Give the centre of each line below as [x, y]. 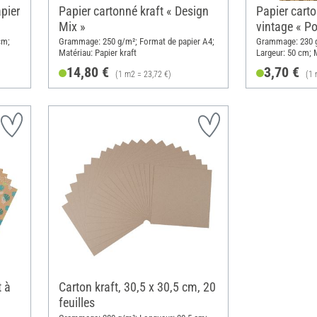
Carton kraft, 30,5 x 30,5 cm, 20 [137, 287]
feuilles [76, 302]
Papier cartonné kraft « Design [133, 11]
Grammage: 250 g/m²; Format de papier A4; [136, 42]
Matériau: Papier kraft [97, 53]
